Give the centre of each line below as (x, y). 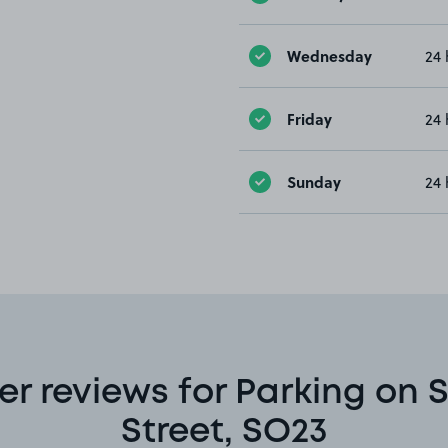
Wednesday (329, 55)
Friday (309, 118)
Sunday (314, 181)
